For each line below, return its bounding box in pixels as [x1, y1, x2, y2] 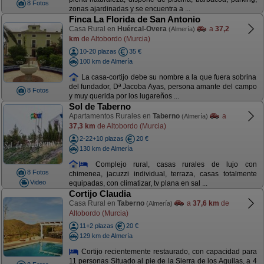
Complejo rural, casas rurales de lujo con [88, 160, 257, 169]
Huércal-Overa [117, 25, 167, 33]
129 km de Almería [79, 232, 133, 239]
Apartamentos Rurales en [68, 112, 153, 120]
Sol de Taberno [68, 101, 131, 111]
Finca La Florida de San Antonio [68, 14, 200, 24]
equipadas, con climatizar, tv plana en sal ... [68, 179, 207, 188]
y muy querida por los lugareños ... [68, 92, 179, 101]
